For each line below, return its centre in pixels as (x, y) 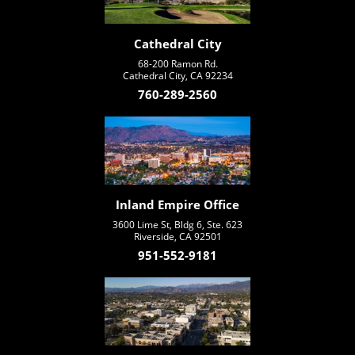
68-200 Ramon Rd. (177, 64)
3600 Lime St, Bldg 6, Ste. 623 (177, 225)
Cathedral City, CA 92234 (177, 76)
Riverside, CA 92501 (177, 237)
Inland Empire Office (177, 205)
